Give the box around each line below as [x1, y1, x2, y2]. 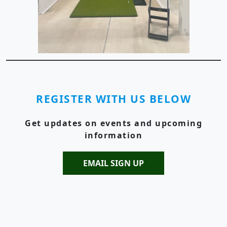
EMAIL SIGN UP [83, 157, 144, 169]
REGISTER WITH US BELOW [36, 91, 191, 106]
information [84, 129, 143, 141]
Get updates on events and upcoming [25, 117, 202, 129]
